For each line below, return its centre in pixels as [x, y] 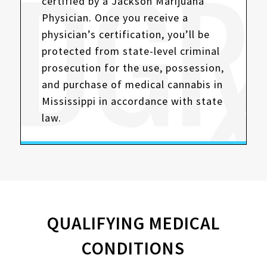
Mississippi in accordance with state [132, 101]
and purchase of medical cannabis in [132, 85]
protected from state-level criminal [131, 51]
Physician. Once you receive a [115, 18]
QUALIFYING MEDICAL [133, 223]
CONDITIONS [133, 248]
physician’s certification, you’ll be [125, 35]
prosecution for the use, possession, [133, 68]
